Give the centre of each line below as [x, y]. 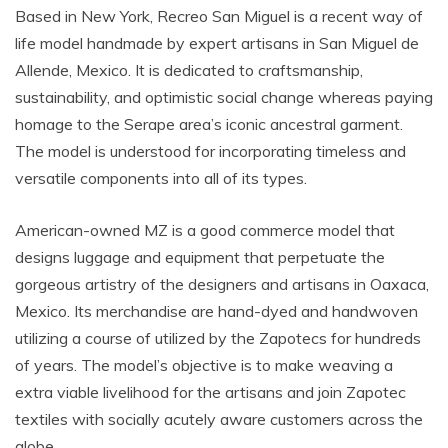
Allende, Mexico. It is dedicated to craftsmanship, [189, 70]
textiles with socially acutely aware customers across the [219, 419]
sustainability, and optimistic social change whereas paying [224, 97]
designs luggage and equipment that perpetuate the [200, 257]
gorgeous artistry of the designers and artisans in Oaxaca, [222, 284]
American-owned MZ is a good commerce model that [205, 230]
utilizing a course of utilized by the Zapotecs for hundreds [218, 338]
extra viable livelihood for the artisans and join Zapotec [210, 392]
